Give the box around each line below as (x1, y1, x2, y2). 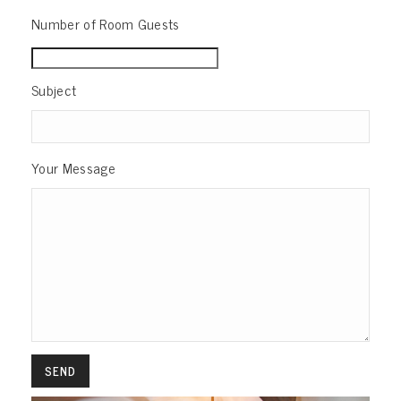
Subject (31, 77, 77, 101)
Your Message (31, 155, 115, 179)
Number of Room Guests (31, 11, 180, 35)
